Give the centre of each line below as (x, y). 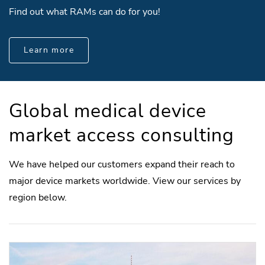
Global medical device (108, 111)
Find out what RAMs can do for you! (85, 12)
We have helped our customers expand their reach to (122, 165)
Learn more (49, 50)
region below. (38, 198)
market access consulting (122, 135)
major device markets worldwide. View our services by (125, 181)
